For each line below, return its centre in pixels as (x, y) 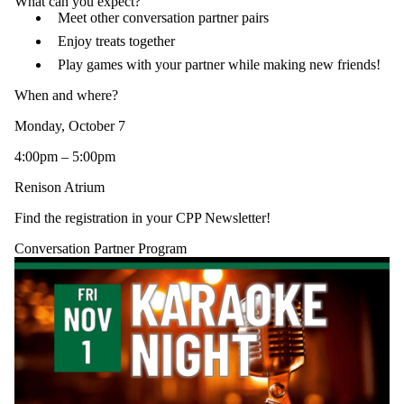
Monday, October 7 (70, 126)
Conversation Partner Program (101, 249)
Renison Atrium (60, 188)
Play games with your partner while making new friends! (219, 65)
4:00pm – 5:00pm (65, 157)
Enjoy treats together (116, 41)
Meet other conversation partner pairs (163, 18)
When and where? (66, 96)
